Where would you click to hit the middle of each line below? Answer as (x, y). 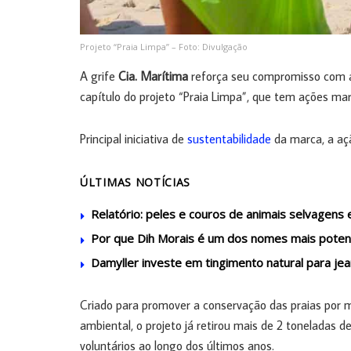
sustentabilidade (229, 138)
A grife (99, 76)
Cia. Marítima (153, 76)
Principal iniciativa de (134, 138)
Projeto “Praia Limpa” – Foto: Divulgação (164, 46)
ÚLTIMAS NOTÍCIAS (136, 182)
